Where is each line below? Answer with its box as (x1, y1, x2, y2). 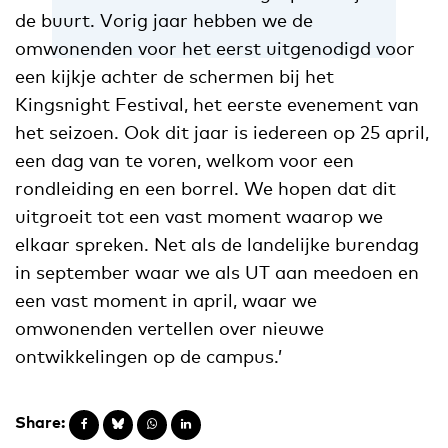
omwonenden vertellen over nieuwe (15, 316, 324, 339)
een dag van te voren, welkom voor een (15, 148, 354, 171)
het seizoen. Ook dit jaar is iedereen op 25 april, (15, 120, 429, 143)
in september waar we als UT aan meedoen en (15, 260, 419, 283)
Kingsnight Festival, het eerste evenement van (15, 92, 419, 115)
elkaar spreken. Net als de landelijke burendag (15, 232, 419, 255)
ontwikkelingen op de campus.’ (15, 344, 282, 367)
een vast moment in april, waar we (15, 288, 317, 311)
